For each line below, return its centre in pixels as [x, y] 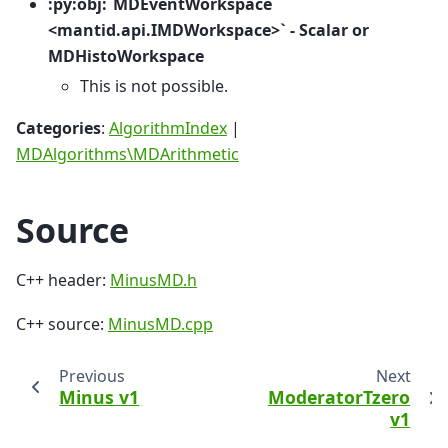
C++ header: [63, 280]
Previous [91, 375]
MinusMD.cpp [160, 324]
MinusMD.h [153, 280]
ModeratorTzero [339, 396]
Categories [58, 128]
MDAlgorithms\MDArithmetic [127, 154]
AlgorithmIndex [168, 128]
